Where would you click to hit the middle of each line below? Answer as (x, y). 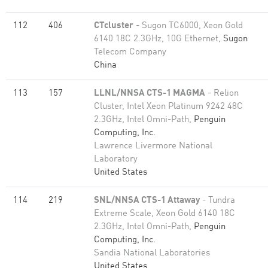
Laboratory (116, 159)
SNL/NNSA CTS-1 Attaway (147, 201)
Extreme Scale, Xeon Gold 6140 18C (165, 214)
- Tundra (217, 201)
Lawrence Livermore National (153, 146)
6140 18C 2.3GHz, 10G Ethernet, (159, 39)
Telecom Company (130, 52)
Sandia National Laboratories (152, 253)
